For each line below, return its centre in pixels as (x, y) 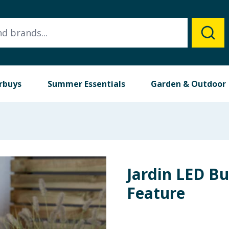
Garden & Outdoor (189, 84)
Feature (156, 193)
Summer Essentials (86, 84)
